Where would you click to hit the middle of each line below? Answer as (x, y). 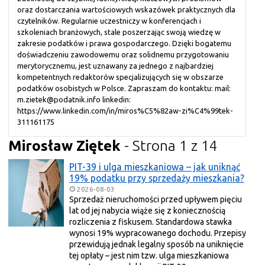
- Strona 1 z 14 (169, 146)
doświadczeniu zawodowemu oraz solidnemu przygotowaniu (123, 55)
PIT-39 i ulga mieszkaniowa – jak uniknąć (154, 167)
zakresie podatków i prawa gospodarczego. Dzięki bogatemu (124, 43)
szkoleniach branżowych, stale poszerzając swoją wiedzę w (119, 32)
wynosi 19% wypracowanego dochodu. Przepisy (157, 233)
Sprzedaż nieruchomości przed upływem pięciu (155, 200)
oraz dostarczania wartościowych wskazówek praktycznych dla (126, 10)
